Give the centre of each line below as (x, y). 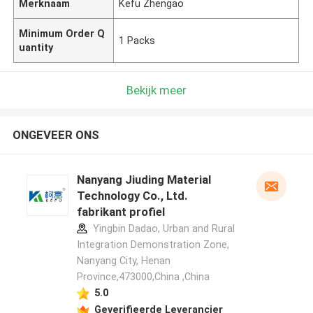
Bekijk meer (156, 90)
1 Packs (137, 40)
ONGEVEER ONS (56, 135)
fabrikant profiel (121, 212)
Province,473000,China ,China (143, 277)
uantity (36, 47)
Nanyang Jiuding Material (144, 180)
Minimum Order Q (62, 33)
